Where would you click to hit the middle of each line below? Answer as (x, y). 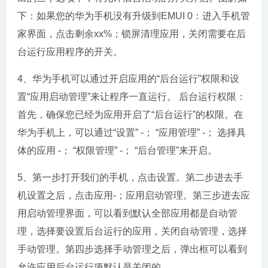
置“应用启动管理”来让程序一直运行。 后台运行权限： (132, 97)
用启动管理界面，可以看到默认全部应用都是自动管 (128, 214)
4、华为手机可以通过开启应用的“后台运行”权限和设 (129, 79)
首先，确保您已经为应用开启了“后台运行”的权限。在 (131, 115)
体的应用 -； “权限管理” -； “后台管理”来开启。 (118, 151)
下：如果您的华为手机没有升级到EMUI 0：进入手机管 (134, 16)
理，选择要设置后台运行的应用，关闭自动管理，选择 (133, 232)
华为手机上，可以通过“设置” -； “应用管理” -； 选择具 (132, 133)
